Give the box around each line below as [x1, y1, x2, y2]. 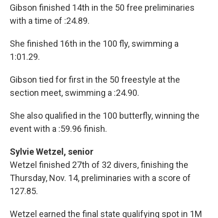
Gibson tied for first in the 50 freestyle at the [10, 74, 180, 85]
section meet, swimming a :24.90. [10, 88, 139, 98]
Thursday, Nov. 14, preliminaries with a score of [10, 173, 191, 183]
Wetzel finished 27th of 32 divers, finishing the [10, 160, 188, 170]
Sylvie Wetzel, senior [10, 146, 93, 157]
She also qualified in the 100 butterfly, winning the [10, 110, 200, 121]
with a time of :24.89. [10, 16, 90, 26]
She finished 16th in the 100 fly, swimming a [10, 38, 179, 49]
